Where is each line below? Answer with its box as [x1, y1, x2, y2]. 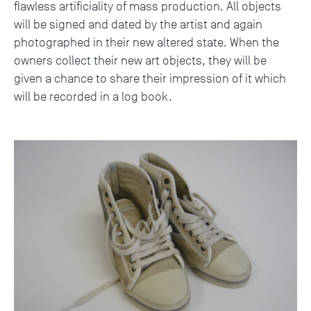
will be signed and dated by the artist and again [14, 17, 262, 31]
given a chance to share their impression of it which [14, 71, 286, 85]
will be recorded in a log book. [14, 89, 172, 103]
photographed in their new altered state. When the [14, 35, 279, 49]
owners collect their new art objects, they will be [14, 53, 267, 67]
